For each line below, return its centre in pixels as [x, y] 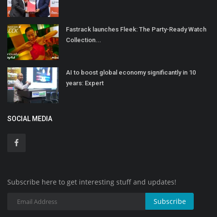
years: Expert [85, 83]
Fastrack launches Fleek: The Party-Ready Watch [136, 30]
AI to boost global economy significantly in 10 [131, 73]
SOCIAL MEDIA [30, 119]
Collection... [84, 40]
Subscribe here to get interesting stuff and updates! [92, 182]
